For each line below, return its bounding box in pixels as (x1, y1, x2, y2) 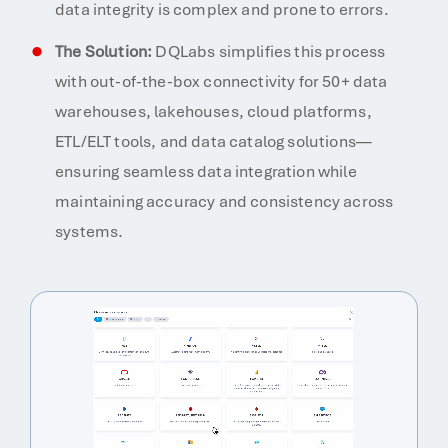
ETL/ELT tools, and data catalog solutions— (55, 131, 373, 152)
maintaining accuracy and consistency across (55, 191, 394, 212)
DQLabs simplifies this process (152, 41, 386, 62)
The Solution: (55, 41, 153, 62)
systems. (55, 221, 124, 242)
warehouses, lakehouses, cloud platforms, (55, 101, 372, 122)
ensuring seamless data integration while (55, 161, 357, 182)
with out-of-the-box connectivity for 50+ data (55, 71, 388, 92)
